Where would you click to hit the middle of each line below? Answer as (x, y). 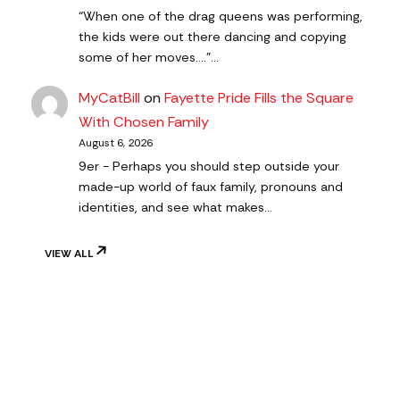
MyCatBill (110, 98)
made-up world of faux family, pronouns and (211, 187)
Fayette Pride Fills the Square (259, 98)
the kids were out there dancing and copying (213, 37)
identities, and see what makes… (176, 208)
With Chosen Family (144, 122)
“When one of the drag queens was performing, (221, 17)
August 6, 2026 (116, 143)
